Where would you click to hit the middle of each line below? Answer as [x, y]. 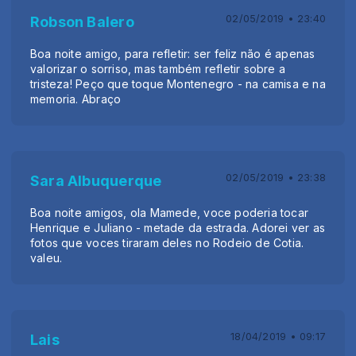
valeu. [46, 257]
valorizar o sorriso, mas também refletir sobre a [158, 68]
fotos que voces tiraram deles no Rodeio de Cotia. [167, 242]
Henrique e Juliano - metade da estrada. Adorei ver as [178, 227]
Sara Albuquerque [96, 180]
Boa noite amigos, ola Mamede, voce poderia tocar [170, 212]
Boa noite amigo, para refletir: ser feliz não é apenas [173, 53]
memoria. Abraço [76, 99]
